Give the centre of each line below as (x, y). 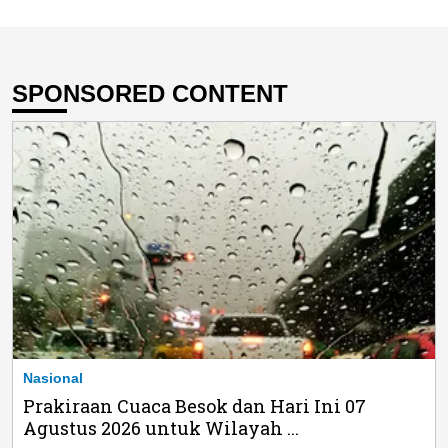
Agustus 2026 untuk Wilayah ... (161, 427)
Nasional (53, 377)
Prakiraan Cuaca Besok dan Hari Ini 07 (194, 405)
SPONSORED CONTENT (150, 94)
